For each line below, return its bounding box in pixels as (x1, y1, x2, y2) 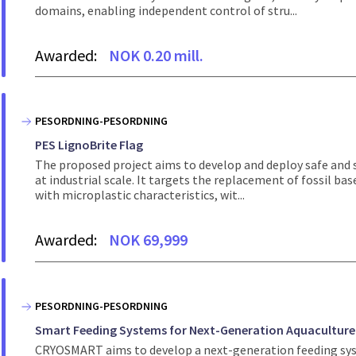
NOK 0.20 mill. (109, 44, 204, 65)
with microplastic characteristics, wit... (35, 187, 245, 203)
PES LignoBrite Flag (35, 137, 143, 153)
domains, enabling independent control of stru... (35, 2, 297, 18)
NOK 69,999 (109, 230, 188, 250)
